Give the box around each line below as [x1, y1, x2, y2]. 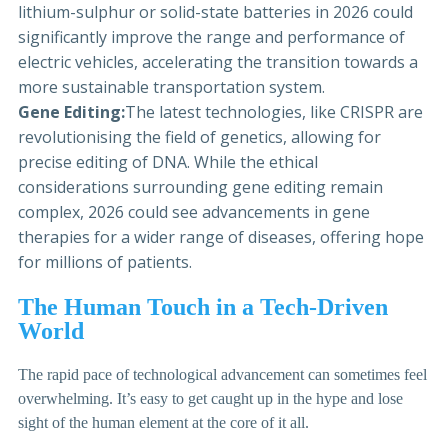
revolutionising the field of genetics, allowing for [18, 126, 381, 149]
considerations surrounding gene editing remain [18, 176, 383, 199]
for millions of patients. [18, 251, 192, 274]
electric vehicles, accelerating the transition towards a [18, 51, 418, 74]
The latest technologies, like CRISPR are [125, 101, 423, 124]
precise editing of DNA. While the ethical [18, 151, 318, 174]
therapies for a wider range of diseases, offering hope [18, 226, 424, 249]
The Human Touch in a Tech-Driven [18, 294, 388, 321]
